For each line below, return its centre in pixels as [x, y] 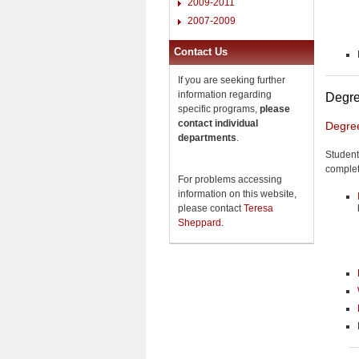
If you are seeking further [232, 80]
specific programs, [219, 109]
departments [207, 137]
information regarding [225, 94]
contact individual [218, 123]
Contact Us [201, 51]
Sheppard [200, 222]
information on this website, [237, 194]
